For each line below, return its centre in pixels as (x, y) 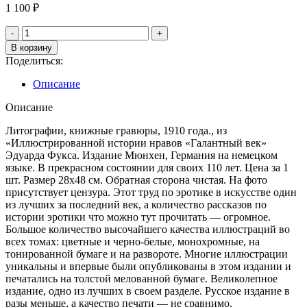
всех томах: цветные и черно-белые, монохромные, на (133, 242)
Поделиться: (34, 61)
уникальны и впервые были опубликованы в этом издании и (148, 266)
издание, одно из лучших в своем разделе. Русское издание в (148, 291)
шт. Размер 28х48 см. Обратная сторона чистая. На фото (136, 180)
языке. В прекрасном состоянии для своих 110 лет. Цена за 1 (147, 168)
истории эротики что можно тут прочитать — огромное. (138, 217)
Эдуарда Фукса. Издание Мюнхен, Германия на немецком (142, 155)
